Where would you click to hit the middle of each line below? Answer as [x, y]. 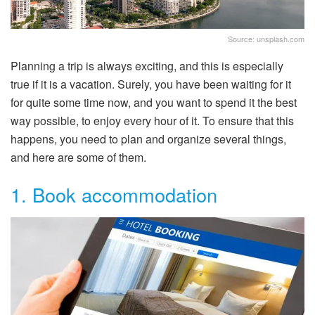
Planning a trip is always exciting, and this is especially [147, 65]
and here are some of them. [78, 157]
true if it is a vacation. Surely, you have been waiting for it [151, 84]
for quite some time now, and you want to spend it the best [154, 102]
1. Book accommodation [114, 195]
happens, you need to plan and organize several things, [148, 139]
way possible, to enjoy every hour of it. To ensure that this [152, 120]
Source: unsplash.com [266, 38]
